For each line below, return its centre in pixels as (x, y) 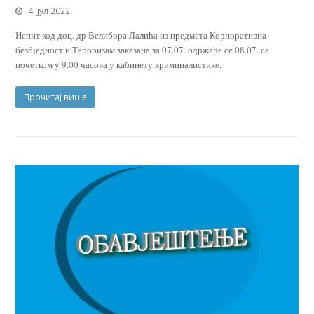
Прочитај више (56, 97)
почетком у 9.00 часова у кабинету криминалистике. (119, 65)
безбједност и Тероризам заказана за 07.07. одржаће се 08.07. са (143, 50)
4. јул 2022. (50, 11)
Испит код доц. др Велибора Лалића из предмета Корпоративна (141, 35)
